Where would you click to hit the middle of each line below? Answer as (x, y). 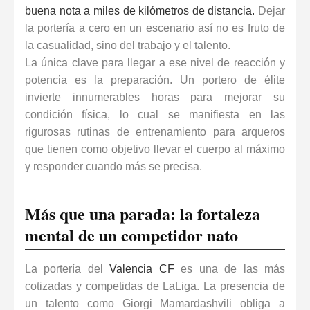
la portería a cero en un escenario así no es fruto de (155, 28)
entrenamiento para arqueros (211, 131)
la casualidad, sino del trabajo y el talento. (128, 45)
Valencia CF (142, 268)
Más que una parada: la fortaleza (143, 213)
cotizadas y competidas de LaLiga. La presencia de (155, 286)
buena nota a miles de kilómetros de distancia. (140, 10)
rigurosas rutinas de (81, 131)
